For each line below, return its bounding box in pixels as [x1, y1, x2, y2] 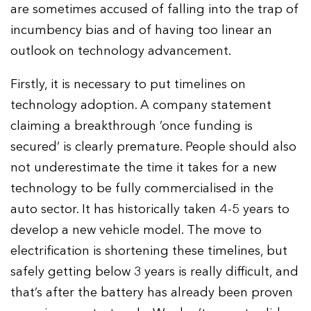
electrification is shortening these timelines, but [10, 243, 288, 260]
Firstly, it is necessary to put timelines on [10, 76, 246, 93]
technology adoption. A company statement [10, 97, 272, 114]
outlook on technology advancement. [10, 43, 232, 60]
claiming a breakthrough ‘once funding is [10, 118, 253, 135]
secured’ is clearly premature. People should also [10, 139, 297, 155]
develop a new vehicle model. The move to [10, 222, 262, 239]
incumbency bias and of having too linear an [10, 22, 273, 39]
